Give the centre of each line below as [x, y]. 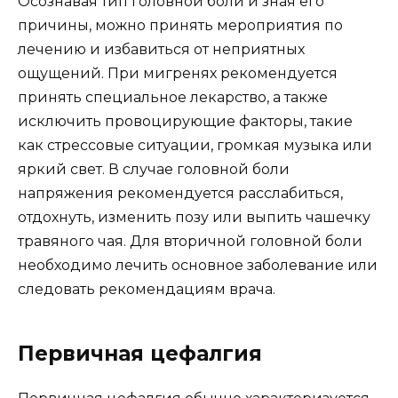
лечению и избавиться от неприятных [161, 49]
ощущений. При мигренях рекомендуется [178, 73]
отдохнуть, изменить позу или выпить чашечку [194, 217]
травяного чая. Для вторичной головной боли [190, 241]
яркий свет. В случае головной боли [154, 169]
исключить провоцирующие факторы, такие [185, 121]
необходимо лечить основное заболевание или [198, 265]
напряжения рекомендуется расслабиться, [180, 193]
